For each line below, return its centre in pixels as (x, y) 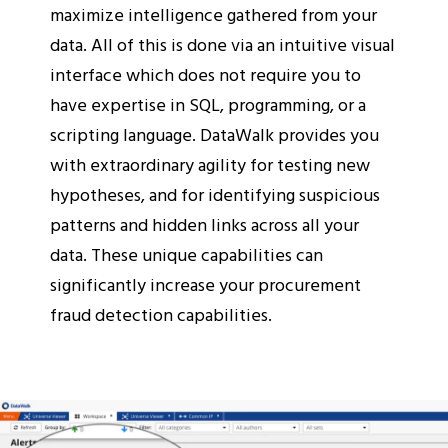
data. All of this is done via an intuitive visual (222, 44)
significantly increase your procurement (205, 284)
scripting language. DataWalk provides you (214, 134)
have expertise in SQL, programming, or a (208, 104)
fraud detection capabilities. (161, 314)
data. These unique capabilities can (186, 254)
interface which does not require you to (205, 74)
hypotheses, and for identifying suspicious (215, 194)
